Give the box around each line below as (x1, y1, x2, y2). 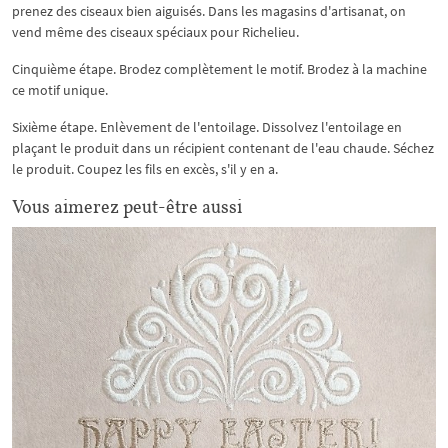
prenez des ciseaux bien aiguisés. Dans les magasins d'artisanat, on (12, 2, 406, 20)
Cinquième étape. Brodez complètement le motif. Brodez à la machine (12, 60, 427, 78)
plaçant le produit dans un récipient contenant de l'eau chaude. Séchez (12, 139, 434, 157)
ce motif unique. (12, 81, 108, 99)
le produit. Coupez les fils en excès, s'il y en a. (12, 160, 278, 178)
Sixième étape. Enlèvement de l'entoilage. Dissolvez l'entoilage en (12, 118, 402, 136)
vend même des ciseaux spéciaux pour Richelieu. (12, 23, 299, 41)
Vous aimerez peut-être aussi (12, 196, 242, 217)
